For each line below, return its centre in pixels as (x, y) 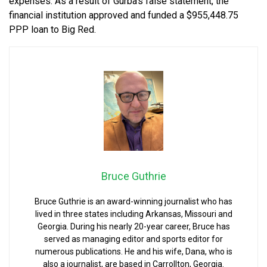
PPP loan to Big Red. (52, 30)
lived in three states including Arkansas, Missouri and (133, 214)
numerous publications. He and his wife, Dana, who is (133, 251)
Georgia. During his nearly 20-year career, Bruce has (133, 226)
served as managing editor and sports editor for (133, 239)
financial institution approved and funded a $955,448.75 (124, 15)
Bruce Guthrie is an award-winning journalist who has (133, 201)
